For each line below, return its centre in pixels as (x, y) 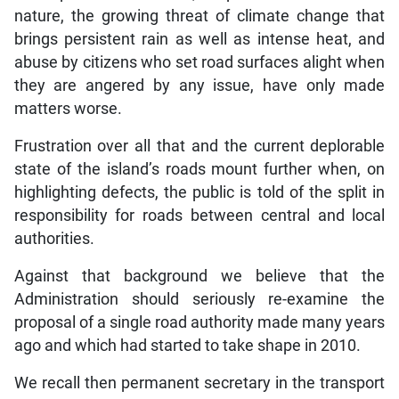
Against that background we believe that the (199, 277)
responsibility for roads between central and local (199, 216)
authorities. (54, 239)
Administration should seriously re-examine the (199, 300)
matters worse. (68, 109)
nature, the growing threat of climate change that (199, 16)
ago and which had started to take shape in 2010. (187, 346)
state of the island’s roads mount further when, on (199, 170)
